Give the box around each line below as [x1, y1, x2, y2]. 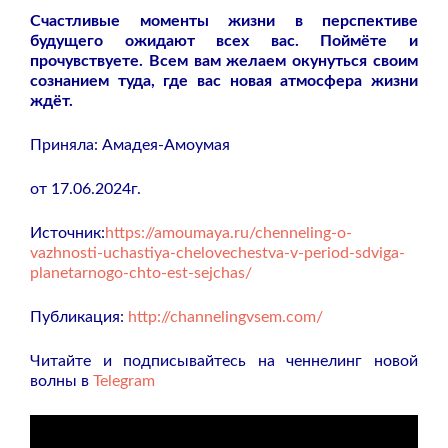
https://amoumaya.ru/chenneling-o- [105, 224, 352, 241]
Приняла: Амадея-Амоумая [30, 136, 230, 153]
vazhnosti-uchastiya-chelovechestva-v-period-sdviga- [30, 244, 405, 261]
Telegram [93, 372, 155, 389]
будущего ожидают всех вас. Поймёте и [30, 32, 418, 49]
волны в [30, 372, 89, 389]
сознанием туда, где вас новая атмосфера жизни [30, 72, 418, 89]
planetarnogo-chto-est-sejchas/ [30, 264, 252, 281]
